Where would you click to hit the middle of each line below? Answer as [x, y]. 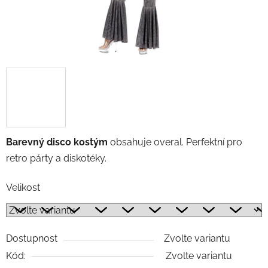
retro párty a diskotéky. [56, 158]
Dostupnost [32, 238]
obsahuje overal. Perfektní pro [175, 142]
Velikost [23, 187]
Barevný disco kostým [57, 142]
